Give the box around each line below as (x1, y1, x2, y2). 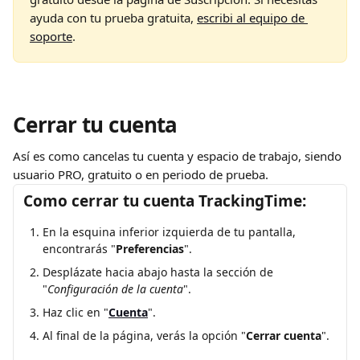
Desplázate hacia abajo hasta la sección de (43, 264, 276, 280)
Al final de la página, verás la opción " (43, 328, 246, 344)
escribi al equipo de (197, 10, 308, 26)
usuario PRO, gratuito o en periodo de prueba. (13, 166, 268, 182)
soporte (30, 28, 72, 44)
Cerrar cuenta (246, 328, 321, 344)
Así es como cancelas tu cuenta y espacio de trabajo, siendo (13, 148, 345, 164)
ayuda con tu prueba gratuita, (30, 10, 197, 26)
